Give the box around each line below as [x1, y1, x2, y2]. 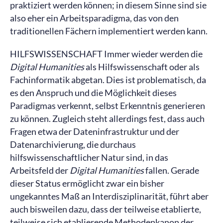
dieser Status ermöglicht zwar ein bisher [10, 178, 164, 189]
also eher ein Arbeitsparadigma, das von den [10, 12, 179, 23]
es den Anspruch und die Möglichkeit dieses [10, 87, 177, 98]
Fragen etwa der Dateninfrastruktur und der [10, 126, 179, 137]
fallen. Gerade [144, 165, 199, 176]
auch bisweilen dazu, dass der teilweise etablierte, [10, 204, 201, 215]
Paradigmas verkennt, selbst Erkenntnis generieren [10, 100, 205, 111]
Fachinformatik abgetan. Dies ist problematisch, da [10, 74, 206, 85]
